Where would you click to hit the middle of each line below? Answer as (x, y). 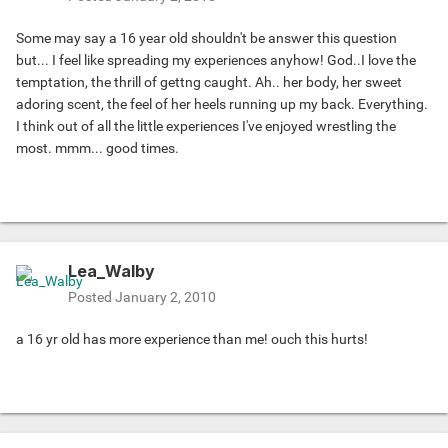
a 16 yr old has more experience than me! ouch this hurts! (192, 339)
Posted (91, 297)
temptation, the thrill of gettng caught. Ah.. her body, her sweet (209, 82)
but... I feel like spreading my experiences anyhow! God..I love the (216, 60)
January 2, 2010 (165, 297)
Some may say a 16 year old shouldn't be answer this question (206, 38)
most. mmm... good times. (97, 148)
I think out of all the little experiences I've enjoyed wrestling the (206, 126)
